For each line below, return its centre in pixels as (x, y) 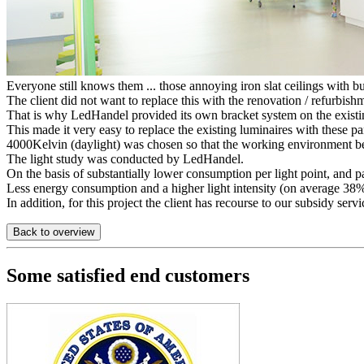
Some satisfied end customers (128, 276)
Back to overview (54, 232)
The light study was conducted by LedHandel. (125, 159)
